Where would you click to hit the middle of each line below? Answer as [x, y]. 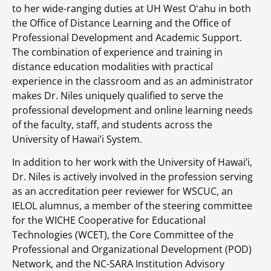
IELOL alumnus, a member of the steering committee [132, 206]
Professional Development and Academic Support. [127, 37]
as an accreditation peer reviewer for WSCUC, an [122, 191]
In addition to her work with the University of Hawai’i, [132, 162]
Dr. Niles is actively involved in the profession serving [132, 177]
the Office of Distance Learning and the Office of [121, 23]
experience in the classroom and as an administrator [133, 81]
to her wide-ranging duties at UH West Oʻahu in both [132, 8]
